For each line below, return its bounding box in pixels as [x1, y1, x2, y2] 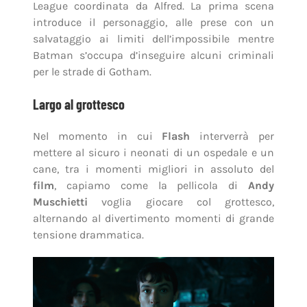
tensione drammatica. [32, 228, 144, 242]
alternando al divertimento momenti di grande [32, 212, 275, 225]
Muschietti [32, 195, 88, 209]
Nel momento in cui [32, 130, 162, 143]
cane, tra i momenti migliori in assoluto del [32, 162, 275, 176]
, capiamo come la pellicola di [53, 179, 249, 193]
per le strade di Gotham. [32, 65, 151, 79]
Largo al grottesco [32, 96, 125, 113]
